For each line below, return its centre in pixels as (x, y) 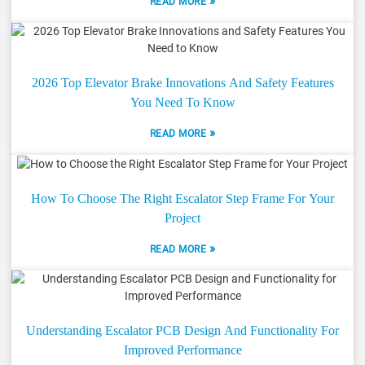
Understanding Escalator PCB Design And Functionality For (182, 330)
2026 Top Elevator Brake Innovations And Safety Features (182, 82)
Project (182, 218)
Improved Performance (182, 350)
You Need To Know (182, 102)
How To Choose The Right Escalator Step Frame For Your (182, 198)
